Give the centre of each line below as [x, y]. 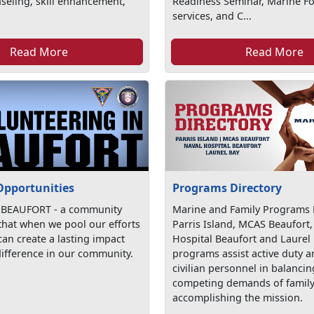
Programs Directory [227, 188]
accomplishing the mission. [238, 298]
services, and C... [212, 15]
